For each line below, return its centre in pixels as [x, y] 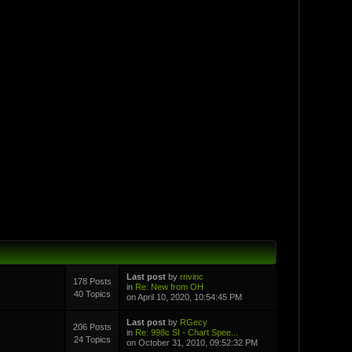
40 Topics [93, 293]
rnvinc [191, 276]
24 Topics [93, 339]
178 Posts [93, 281]
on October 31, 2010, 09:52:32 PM [192, 342]
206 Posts [93, 326]
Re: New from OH [169, 286]
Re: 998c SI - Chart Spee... [186, 332]
